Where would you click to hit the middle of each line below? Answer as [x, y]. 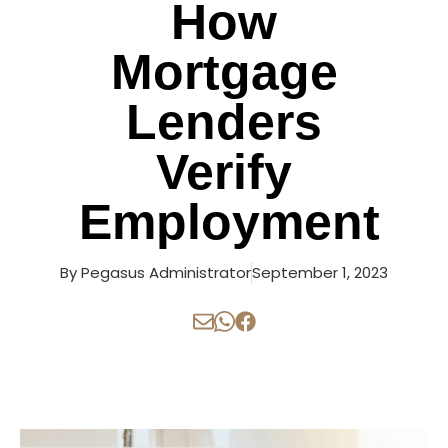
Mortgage [224, 72]
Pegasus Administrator [166, 272]
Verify [224, 172]
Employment [229, 222]
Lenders [224, 122]
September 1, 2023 [320, 272]
